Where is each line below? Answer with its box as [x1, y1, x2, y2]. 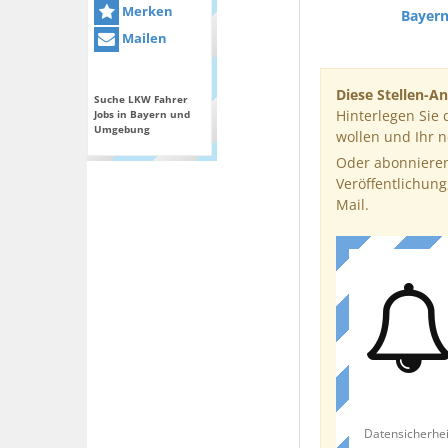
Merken [119, 2, 173, 20]
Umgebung [94, 122, 150, 137]
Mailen [119, 29, 167, 48]
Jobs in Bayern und [94, 107, 190, 122]
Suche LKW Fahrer [94, 92, 188, 107]
